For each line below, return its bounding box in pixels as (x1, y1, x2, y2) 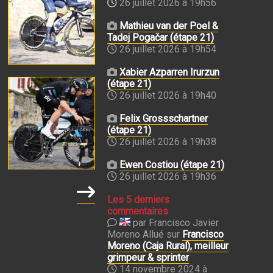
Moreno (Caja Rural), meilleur (107, 240, 229, 252)
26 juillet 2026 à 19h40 (119, 90, 216, 101)
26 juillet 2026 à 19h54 (119, 43, 216, 55)
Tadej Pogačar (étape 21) (107, 32, 214, 43)
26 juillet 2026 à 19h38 (119, 136, 216, 147)
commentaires (107, 205, 168, 217)
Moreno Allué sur (107, 229, 182, 240)
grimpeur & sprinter (107, 252, 189, 263)
